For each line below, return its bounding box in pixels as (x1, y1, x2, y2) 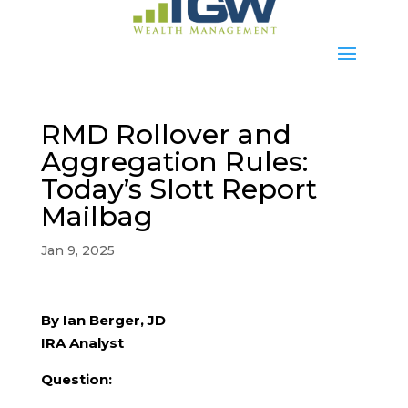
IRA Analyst (40, 333, 124, 352)
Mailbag (40, 199, 153, 233)
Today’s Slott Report (40, 171, 317, 206)
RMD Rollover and (40, 117, 291, 151)
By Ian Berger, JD (40, 311, 166, 329)
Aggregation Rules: (40, 144, 308, 178)
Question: (40, 370, 112, 388)
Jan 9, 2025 (40, 241, 115, 259)
